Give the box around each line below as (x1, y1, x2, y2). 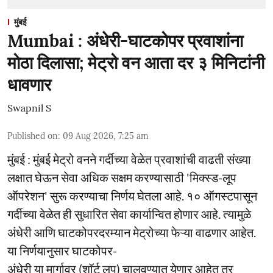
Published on (7, 130, 58, 141)
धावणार (7, 74, 51, 96)
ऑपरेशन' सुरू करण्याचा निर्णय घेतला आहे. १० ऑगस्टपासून (7, 188, 257, 203)
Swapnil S (7, 102, 51, 114)
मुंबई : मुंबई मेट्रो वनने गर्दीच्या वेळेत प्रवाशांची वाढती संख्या (7, 152, 251, 166)
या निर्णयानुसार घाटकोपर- (7, 243, 117, 258)
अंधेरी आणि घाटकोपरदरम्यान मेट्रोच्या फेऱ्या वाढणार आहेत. (7, 225, 256, 239)
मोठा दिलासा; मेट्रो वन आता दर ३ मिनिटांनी (7, 52, 264, 74)
